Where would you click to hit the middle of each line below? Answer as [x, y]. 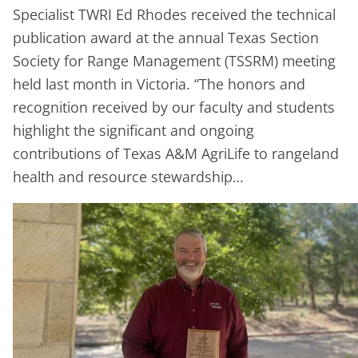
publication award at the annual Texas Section [166, 37]
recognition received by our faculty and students [174, 107]
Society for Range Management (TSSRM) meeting [174, 60]
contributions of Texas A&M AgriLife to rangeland [176, 153]
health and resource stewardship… [128, 176]
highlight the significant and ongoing [133, 130]
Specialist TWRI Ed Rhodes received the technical [174, 14]
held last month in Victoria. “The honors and [159, 84]
